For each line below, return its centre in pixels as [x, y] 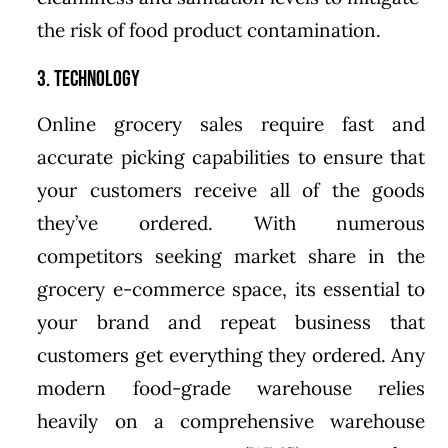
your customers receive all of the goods [231, 189]
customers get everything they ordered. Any [231, 354]
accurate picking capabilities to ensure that [231, 156]
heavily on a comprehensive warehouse [231, 420]
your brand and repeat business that [231, 321]
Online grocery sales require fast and [231, 123]
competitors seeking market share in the [231, 255]
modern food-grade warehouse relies [231, 387]
